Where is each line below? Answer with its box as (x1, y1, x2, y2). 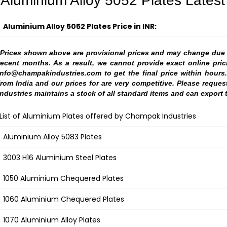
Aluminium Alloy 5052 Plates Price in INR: (3, 21, 157, 31)
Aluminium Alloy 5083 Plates (3, 131, 102, 142)
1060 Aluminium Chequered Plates (3, 194, 124, 204)
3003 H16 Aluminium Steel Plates (3, 152, 117, 163)
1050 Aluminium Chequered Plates (3, 173, 124, 183)
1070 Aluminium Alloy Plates (3, 214, 100, 225)
